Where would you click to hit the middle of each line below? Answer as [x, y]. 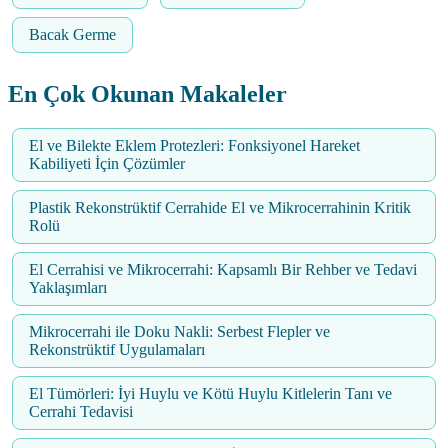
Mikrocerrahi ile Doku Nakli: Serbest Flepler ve [179, 332]
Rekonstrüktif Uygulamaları [117, 350]
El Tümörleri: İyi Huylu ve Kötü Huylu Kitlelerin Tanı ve [210, 394]
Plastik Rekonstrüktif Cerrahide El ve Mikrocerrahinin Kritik [220, 208]
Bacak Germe [72, 35]
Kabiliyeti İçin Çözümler [107, 164]
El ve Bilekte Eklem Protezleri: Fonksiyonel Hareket [194, 146]
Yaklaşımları [68, 288]
